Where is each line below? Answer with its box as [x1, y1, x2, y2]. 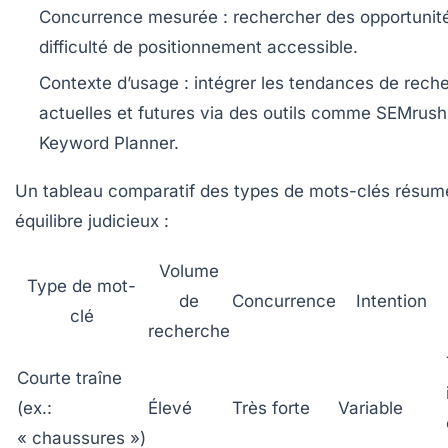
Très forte [232, 398, 310, 419]
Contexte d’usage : [39, 73, 189, 94]
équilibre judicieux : [15, 211, 169, 232]
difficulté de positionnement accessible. [39, 37, 358, 58]
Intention [355, 291, 427, 312]
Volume [159, 261, 219, 282]
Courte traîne [17, 368, 122, 389]
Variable [338, 398, 403, 419]
